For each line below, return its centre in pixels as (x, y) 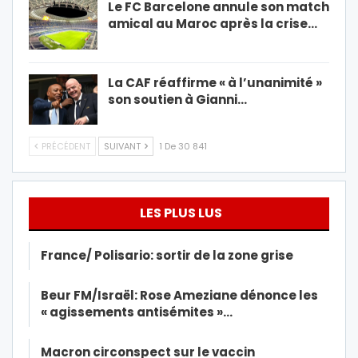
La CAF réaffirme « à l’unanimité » (215, 82)
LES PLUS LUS (181, 213)
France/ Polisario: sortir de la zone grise (167, 256)
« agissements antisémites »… (137, 312)
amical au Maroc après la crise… (213, 23)
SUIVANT (123, 147)
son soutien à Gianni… (177, 99)
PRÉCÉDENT (65, 147)
